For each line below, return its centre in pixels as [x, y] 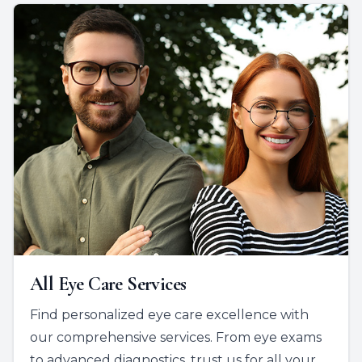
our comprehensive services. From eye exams [176, 337]
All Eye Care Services [108, 284]
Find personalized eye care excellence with [169, 314]
